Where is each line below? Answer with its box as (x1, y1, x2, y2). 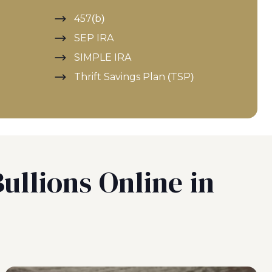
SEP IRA (74, 33, 114, 43)
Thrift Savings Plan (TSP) (74, 72, 194, 82)
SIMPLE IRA (74, 52, 131, 63)
